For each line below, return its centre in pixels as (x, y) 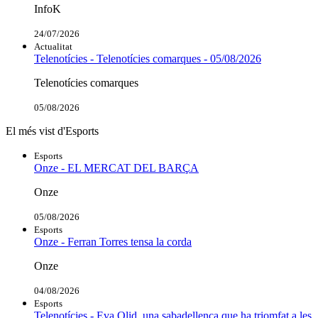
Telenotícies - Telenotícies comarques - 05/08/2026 (148, 58)
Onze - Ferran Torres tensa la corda (113, 241)
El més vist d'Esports (52, 131)
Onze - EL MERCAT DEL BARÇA (116, 168)
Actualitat (53, 46)
